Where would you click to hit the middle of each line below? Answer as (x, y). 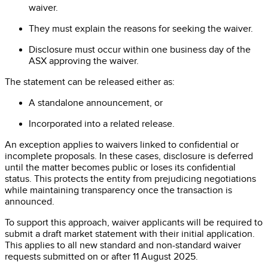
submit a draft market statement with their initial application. (130, 234)
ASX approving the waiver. (84, 62)
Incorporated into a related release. (102, 124)
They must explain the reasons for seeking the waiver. (141, 29)
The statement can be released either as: (90, 83)
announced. (30, 202)
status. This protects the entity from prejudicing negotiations (130, 179)
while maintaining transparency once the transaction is (118, 191)
